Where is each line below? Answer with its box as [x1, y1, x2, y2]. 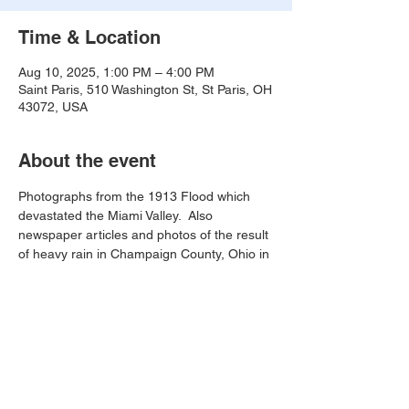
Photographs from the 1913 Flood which [18, 189, 254, 204]
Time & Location [18, 26, 161, 48]
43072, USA [18, 100, 88, 114]
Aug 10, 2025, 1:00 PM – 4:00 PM [18, 65, 215, 79]
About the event [18, 150, 156, 172]
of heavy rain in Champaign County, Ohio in [18, 246, 273, 261]
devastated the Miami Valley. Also [18, 208, 216, 223]
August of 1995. [18, 266, 110, 280]
